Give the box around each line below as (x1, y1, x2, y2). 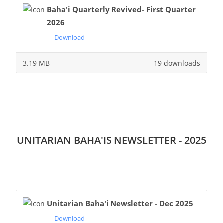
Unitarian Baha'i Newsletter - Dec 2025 (46, 198, 193, 208)
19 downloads (154, 58, 201, 68)
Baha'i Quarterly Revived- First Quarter (46, 4, 196, 14)
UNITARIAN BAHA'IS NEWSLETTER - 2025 (17, 133, 206, 147)
